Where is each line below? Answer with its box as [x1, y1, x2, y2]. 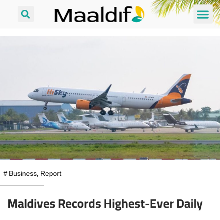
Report [40, 168, 61, 180]
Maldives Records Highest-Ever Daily [7, 191, 203, 215]
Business [9, 168, 37, 180]
